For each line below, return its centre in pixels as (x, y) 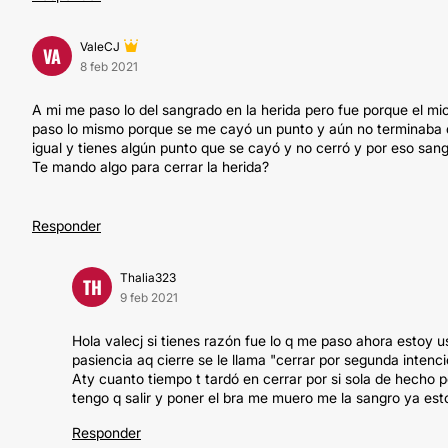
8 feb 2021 (109, 66)
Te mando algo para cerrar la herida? (150, 166)
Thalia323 (148, 277)
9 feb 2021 (149, 297)
